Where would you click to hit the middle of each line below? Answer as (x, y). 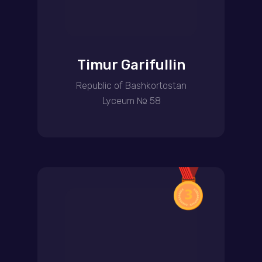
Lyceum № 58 (131, 101)
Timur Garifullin (131, 65)
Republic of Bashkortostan (131, 86)
